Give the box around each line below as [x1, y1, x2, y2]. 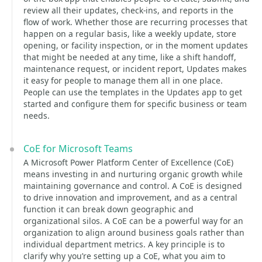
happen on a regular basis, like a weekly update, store [23, 28, 236, 39]
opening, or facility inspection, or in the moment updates [23, 40, 248, 51]
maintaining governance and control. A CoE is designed [23, 180, 242, 191]
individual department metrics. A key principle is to [23, 239, 225, 250]
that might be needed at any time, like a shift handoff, [23, 51, 236, 63]
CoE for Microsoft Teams [23, 142, 133, 155]
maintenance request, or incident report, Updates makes [23, 63, 247, 74]
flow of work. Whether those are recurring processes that [23, 16, 247, 27]
